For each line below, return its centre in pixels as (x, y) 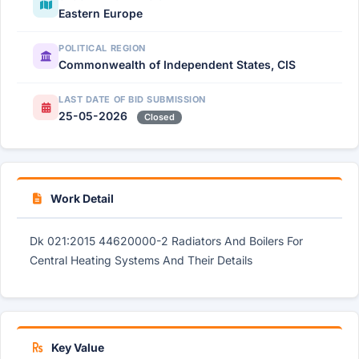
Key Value (77, 347)
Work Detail (81, 198)
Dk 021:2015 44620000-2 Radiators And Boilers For (166, 241)
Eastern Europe (101, 13)
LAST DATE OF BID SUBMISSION (132, 99)
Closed (159, 117)
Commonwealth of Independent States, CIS (177, 65)
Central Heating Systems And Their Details (141, 260)
